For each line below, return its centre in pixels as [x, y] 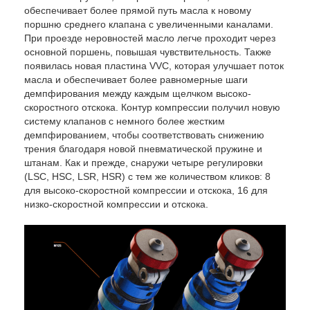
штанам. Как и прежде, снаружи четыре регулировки [144, 163]
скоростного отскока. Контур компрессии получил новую [152, 108]
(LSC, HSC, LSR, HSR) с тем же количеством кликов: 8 [147, 177]
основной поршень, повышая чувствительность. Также [148, 52]
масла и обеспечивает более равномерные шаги [136, 80]
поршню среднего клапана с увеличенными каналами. [149, 25]
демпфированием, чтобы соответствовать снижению [144, 135]
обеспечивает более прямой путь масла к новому [138, 11]
